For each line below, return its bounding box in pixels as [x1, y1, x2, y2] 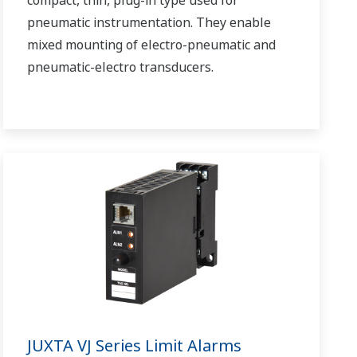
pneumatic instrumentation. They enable [27, 13, 272, 31]
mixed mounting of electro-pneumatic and [27, 35, 277, 53]
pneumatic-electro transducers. [27, 57, 214, 76]
